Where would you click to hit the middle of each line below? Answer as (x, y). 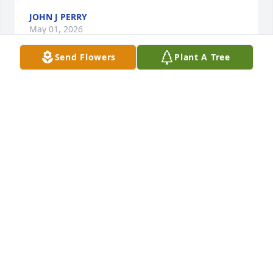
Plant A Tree (202, 57)
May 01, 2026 (56, 29)
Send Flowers (85, 57)
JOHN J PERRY (58, 17)
